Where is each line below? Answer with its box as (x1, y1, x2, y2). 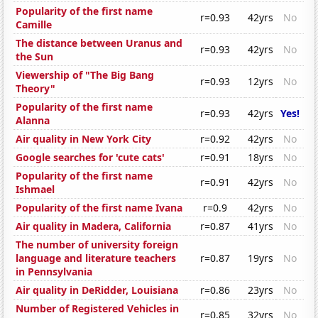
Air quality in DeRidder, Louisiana (16, 283, 179, 297)
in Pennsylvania (16, 265, 93, 279)
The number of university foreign (16, 238, 179, 252)
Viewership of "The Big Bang (16, 68, 155, 82)
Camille (16, 18, 53, 32)
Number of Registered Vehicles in (16, 302, 180, 316)
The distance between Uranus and (16, 36, 183, 50)
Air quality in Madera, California (16, 219, 172, 234)
